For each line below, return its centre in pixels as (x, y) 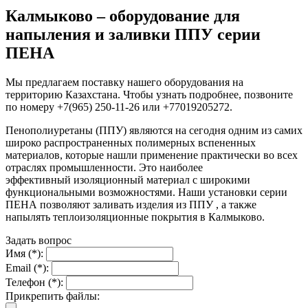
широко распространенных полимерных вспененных (131, 142)
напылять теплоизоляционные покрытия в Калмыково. (135, 217)
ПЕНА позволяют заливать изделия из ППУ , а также (131, 204)
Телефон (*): (34, 282)
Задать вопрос (38, 240)
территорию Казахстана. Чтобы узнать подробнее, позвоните (149, 94)
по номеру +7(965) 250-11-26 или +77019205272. (119, 107)
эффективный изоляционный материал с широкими (128, 179)
